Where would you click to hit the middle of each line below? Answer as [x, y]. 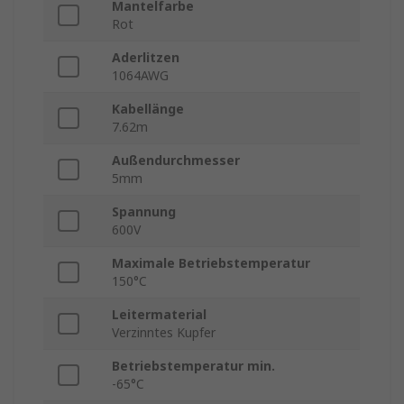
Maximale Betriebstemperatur [211, 263]
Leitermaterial [159, 315]
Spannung [144, 212]
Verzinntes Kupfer [164, 333]
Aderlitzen [146, 58]
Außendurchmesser [176, 161]
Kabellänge [148, 109]
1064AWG [140, 76]
